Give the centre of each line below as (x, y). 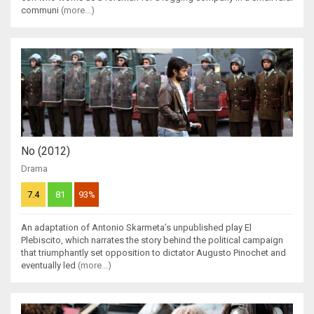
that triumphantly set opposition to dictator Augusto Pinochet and (153, 252)
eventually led (49, 265)
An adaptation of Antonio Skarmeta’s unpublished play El (136, 227)
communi (41, 10)
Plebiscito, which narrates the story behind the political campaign (152, 240)
